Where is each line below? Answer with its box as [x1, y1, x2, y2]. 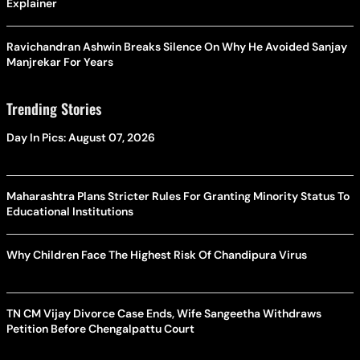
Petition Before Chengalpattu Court [6, 321, 194, 336]
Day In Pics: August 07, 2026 [6, 129, 155, 145]
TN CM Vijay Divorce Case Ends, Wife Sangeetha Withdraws [6, 305, 321, 321]
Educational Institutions [6, 203, 133, 219]
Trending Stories [6, 97, 101, 119]
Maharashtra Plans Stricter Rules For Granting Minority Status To [6, 188, 350, 203]
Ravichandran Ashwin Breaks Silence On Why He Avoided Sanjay [6, 39, 347, 54]
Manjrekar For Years [6, 54, 113, 69]
